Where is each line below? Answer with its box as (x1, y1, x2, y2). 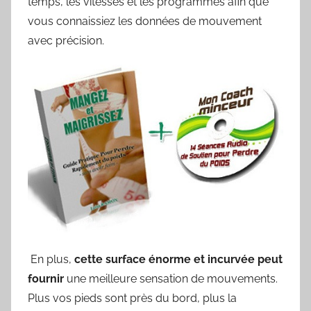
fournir (28, 271, 64, 285)
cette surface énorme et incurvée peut (74, 252, 283, 266)
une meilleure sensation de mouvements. (64, 271, 278, 285)
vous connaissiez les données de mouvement (28, 14, 262, 28)
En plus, (28, 252, 74, 266)
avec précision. (28, 33, 104, 47)
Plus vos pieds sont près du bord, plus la (28, 291, 237, 305)
